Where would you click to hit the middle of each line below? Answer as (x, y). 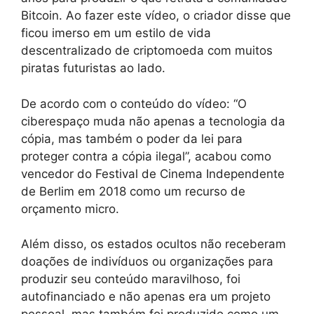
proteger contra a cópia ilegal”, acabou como (146, 156)
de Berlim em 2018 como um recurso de (133, 191)
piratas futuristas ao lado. (93, 68)
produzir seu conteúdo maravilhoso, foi (131, 279)
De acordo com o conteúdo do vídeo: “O (134, 103)
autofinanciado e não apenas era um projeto (146, 296)
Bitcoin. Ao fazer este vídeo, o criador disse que (156, 15)
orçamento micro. (70, 209)
